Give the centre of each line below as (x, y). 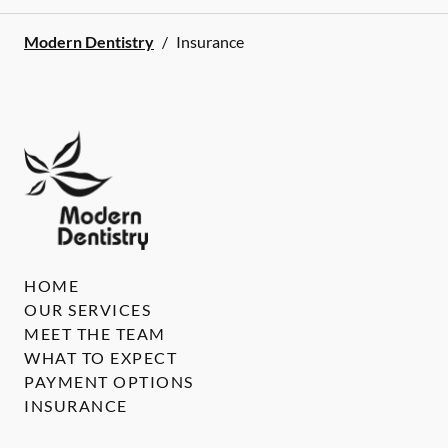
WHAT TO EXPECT (100, 358)
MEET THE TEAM (95, 334)
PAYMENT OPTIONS (109, 382)
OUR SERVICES (87, 310)
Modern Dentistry (89, 41)
